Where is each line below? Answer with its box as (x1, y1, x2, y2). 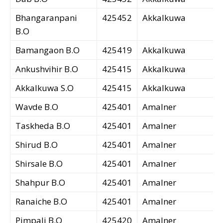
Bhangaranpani (15, 12, 77, 24)
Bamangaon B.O (15, 44, 80, 56)
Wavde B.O (15, 101, 58, 113)
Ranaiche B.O (15, 196, 67, 208)
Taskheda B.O (15, 120, 70, 132)
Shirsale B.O (15, 158, 63, 170)
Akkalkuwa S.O (15, 82, 74, 94)
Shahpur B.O (15, 177, 65, 189)
